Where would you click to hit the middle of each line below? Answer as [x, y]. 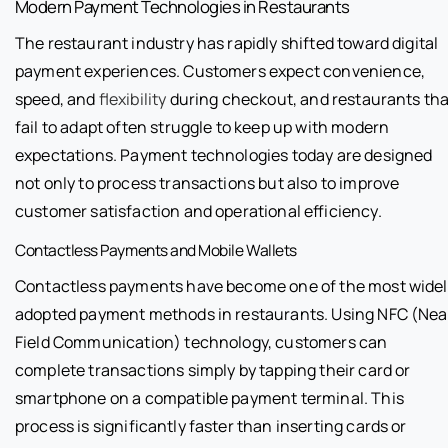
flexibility [132, 98]
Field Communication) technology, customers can [201, 341]
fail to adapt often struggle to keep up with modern [202, 126]
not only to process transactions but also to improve [207, 182]
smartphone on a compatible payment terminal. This [209, 397]
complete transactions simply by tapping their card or [213, 369]
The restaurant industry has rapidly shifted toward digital [227, 42]
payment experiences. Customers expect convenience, [220, 70]
